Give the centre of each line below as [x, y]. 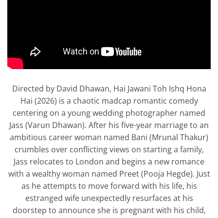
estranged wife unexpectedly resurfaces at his [109, 198]
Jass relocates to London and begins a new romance [109, 161]
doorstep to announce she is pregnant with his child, [109, 210]
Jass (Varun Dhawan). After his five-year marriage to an [109, 125]
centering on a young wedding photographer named [109, 113]
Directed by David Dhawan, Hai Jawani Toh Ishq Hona [109, 88]
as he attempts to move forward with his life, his [109, 186]
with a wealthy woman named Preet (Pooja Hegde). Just [109, 173]
